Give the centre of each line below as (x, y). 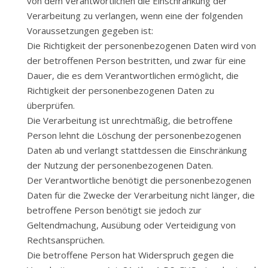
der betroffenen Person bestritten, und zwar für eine (136, 60)
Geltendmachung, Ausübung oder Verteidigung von (131, 225)
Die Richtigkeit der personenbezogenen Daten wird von (141, 45)
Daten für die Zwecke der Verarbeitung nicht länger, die (141, 195)
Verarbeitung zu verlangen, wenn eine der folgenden (135, 16)
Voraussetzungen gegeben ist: (90, 31)
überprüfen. (51, 105)
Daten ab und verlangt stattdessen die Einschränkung (137, 150)
